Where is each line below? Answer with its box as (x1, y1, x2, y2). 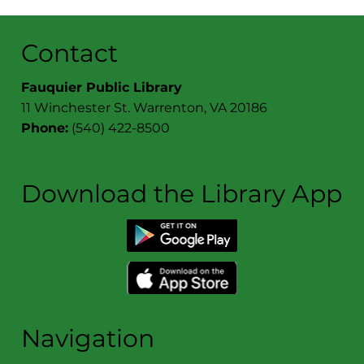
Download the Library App (21, 179, 343, 210)
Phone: (21, 119, 69, 136)
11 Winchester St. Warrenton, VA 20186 (21, 99, 268, 115)
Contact (21, 37, 119, 68)
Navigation (21, 323, 155, 353)
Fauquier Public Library (21, 79, 183, 95)
